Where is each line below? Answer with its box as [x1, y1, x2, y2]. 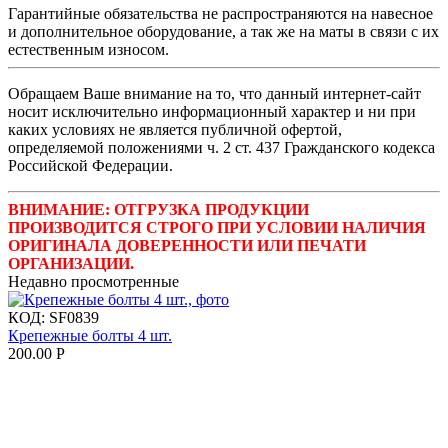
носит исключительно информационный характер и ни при [8, 102, 416, 120]
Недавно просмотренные [8, 272, 179, 290]
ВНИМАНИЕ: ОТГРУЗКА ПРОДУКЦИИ [8, 200, 309, 218]
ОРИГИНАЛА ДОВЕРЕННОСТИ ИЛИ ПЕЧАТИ [8, 236, 366, 254]
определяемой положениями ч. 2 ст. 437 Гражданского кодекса [8, 138, 435, 156]
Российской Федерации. [8, 156, 173, 174]
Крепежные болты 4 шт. [8, 326, 172, 344]
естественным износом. [8, 40, 169, 58]
